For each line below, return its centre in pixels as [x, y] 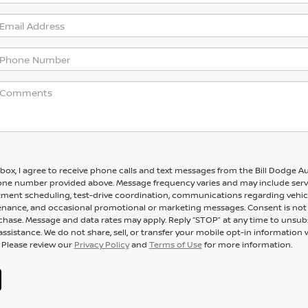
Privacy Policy [101, 245]
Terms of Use [175, 245]
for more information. [247, 245]
